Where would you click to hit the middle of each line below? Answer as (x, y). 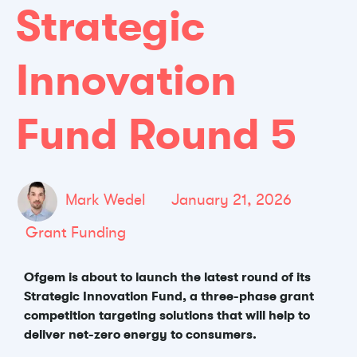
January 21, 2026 (231, 200)
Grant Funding (76, 233)
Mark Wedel (106, 200)
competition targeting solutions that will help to (167, 316)
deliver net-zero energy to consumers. (140, 335)
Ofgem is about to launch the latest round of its (167, 277)
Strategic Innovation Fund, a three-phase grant (169, 296)
